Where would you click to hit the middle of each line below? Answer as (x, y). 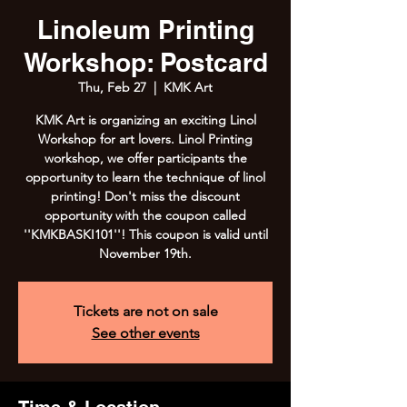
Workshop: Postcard (145, 62)
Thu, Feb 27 (112, 87)
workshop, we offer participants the (145, 158)
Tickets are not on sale (145, 311)
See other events (145, 333)
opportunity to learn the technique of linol (145, 177)
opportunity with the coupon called (145, 215)
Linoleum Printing (145, 30)
